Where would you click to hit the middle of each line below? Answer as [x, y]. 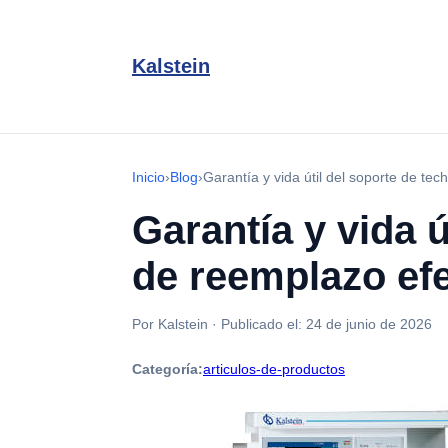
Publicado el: [263, 324]
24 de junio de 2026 [369, 324]
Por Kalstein [170, 324]
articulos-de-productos [274, 369]
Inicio [148, 177]
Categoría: [167, 369]
